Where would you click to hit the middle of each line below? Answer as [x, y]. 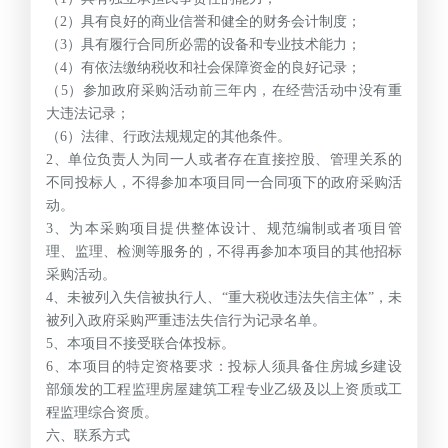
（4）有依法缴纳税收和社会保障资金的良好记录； [203, 67]
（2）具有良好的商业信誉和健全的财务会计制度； [203, 21]
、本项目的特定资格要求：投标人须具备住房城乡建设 [227, 366]
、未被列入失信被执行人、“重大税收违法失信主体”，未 [227, 297]
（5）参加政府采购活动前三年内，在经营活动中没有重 [224, 90]
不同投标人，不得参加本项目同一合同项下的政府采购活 [224, 182]
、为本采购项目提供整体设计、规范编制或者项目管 [227, 228]
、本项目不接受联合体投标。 [144, 343]
